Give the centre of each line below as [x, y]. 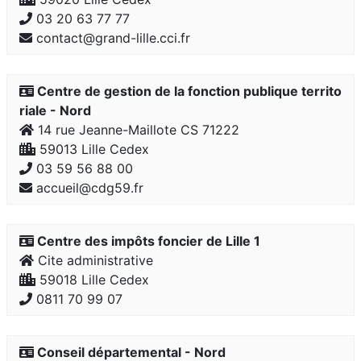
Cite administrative [93, 260]
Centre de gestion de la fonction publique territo [188, 91]
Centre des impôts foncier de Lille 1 [147, 241]
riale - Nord [55, 110]
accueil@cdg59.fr [88, 188]
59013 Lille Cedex [92, 149]
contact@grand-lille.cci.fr [111, 38]
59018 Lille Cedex [92, 280]
